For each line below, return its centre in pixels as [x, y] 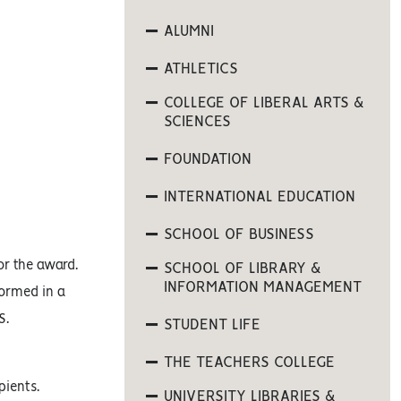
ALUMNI [188, 31]
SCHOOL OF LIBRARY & [242, 269]
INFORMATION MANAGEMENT [262, 287]
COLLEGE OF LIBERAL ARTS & [264, 103]
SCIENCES [197, 122]
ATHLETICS [200, 69]
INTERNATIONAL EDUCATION [259, 197]
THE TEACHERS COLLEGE [249, 363]
